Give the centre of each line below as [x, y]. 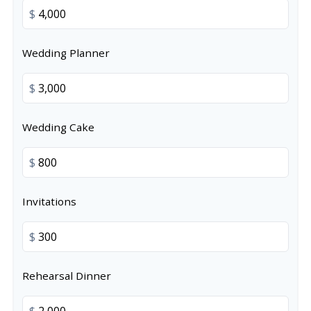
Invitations [49, 201]
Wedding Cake [58, 127]
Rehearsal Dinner [67, 276]
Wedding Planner [66, 53]
